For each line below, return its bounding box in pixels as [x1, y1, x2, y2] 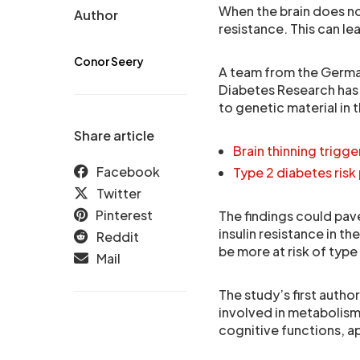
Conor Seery [74, 54, 144, 68]
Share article [74, 127, 154, 144]
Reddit [96, 228, 139, 245]
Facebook [96, 163, 160, 180]
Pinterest [96, 207, 153, 223]
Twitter [96, 185, 141, 202]
